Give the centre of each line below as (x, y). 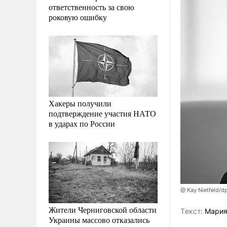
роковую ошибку (78, 17)
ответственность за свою (91, 7)
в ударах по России (82, 123)
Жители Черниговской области (103, 209)
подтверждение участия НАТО (102, 113)
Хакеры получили (80, 103)
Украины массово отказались (99, 219)
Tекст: (192, 211)
